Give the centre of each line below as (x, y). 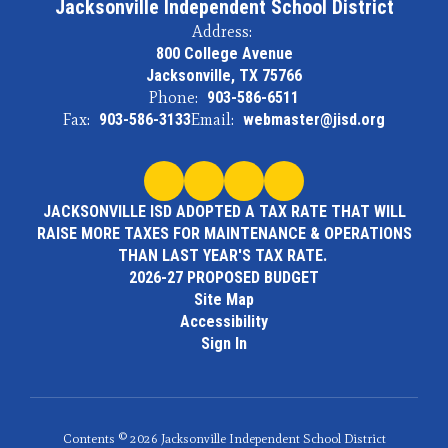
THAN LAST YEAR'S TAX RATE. (224, 255)
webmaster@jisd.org (314, 119)
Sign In (224, 343)
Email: (212, 119)
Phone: (173, 97)
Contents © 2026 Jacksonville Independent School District (224, 438)
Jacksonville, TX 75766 (224, 75)
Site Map (224, 299)
